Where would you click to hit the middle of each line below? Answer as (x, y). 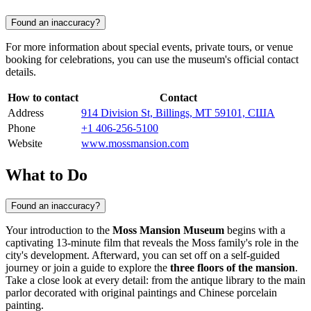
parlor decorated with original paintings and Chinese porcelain (141, 292)
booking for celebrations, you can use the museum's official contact (152, 59)
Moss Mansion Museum (168, 230)
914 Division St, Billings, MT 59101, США (178, 112)
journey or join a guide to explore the (88, 267)
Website (25, 143)
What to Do (47, 175)
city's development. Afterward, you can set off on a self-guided (143, 255)
